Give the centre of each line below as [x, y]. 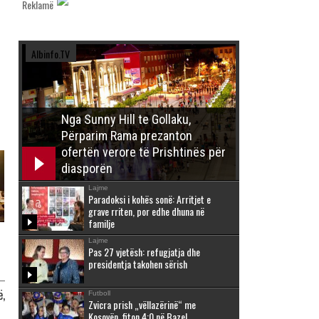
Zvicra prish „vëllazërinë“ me [142, 304]
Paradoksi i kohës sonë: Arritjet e [150, 199]
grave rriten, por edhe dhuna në [146, 211]
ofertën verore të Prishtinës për [143, 152]
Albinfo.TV [51, 53]
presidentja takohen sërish [138, 263]
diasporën [87, 168]
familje [101, 223]
